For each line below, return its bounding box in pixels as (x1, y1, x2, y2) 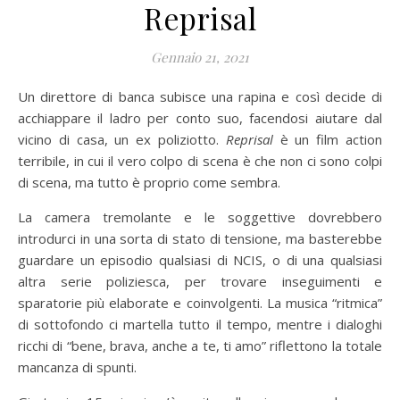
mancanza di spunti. (18, 358, 137, 377)
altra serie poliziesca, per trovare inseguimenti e (18, 272, 382, 291)
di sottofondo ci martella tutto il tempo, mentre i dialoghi (18, 315, 382, 334)
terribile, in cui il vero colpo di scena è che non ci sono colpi (18, 152, 382, 171)
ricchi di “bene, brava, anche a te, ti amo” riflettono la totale (18, 337, 382, 355)
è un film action (272, 130, 383, 149)
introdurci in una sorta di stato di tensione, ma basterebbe (18, 229, 382, 248)
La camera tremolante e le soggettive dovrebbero (18, 208, 382, 227)
